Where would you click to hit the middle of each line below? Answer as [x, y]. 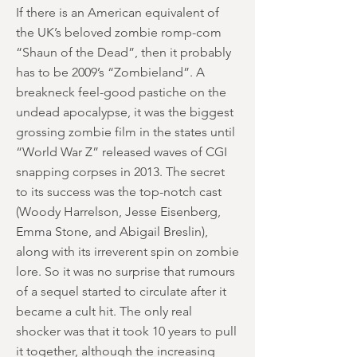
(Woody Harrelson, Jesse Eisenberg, [118, 212]
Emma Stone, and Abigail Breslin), [112, 231]
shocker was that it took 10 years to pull [126, 331]
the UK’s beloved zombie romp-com [119, 32]
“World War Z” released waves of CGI [122, 152]
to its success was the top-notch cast [119, 192]
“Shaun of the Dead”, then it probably [124, 52]
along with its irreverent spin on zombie [127, 251]
